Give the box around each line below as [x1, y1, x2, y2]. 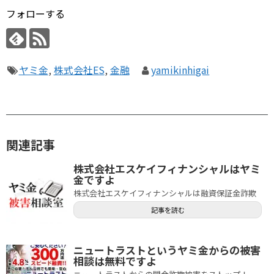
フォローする [6, 6, 65, 21]
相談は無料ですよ [73, 253, 157, 269]
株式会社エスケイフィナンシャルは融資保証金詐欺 [73, 187, 256, 199]
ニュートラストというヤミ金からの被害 [73, 242, 261, 258]
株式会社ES [53, 62, 105, 77]
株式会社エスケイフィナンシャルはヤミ [73, 161, 261, 177]
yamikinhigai [151, 62, 210, 77]
